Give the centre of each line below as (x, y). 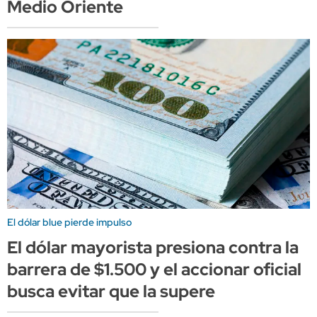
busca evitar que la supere (111, 292)
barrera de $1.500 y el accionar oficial (154, 270)
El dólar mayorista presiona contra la (153, 248)
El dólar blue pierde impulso (69, 223)
